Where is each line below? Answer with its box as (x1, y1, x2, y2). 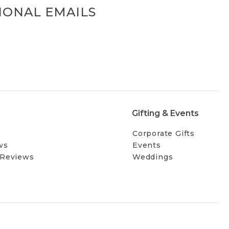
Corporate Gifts (132, 129, 195, 138)
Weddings (132, 152, 173, 162)
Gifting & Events (131, 108, 199, 118)
